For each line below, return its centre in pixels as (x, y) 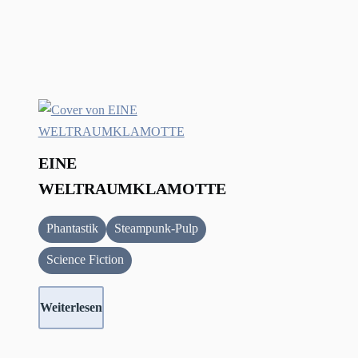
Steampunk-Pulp (156, 229)
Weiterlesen (71, 308)
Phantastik (72, 229)
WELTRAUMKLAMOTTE (132, 189)
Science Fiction (85, 260)
